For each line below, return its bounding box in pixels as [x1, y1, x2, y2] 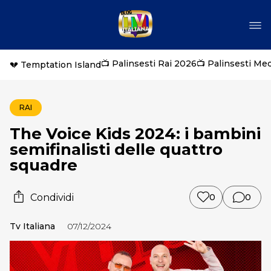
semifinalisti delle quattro [10, 140, 223, 159]
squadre [10, 155, 77, 175]
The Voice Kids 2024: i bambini [10, 124, 261, 143]
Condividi [30, 191, 74, 203]
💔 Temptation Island [10, 59, 101, 70]
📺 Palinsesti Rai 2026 [101, 58, 197, 69]
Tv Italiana [10, 221, 55, 232]
